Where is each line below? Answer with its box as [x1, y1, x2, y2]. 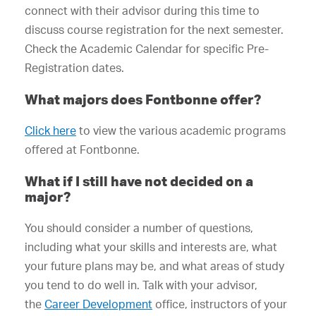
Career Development [44, 297, 152, 311]
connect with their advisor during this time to [25, 4, 260, 18]
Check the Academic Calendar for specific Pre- [25, 42, 269, 56]
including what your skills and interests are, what [25, 240, 277, 254]
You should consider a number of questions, [25, 221, 253, 235]
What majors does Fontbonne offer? [25, 91, 261, 107]
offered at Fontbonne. [25, 142, 140, 157]
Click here [25, 123, 76, 138]
